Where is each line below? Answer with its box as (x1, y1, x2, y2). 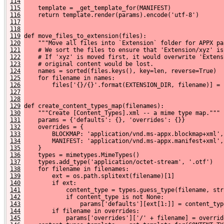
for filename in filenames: (24, 165, 129, 172)
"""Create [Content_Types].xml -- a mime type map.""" (24, 109, 220, 116)
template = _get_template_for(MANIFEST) (24, 4, 171, 11)
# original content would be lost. (24, 60, 153, 67)
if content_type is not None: (24, 193, 164, 200)
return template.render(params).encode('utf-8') (24, 11, 199, 18)
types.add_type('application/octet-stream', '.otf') (24, 158, 213, 165)
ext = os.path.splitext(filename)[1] (24, 172, 174, 179)
